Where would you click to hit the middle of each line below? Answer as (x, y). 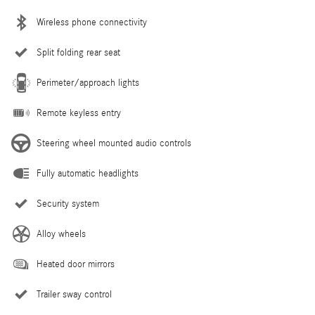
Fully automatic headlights (88, 174)
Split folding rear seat (78, 53)
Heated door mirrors (76, 265)
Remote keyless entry (79, 114)
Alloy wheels (61, 234)
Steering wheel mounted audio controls (114, 144)
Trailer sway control (74, 295)
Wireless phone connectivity (92, 23)
